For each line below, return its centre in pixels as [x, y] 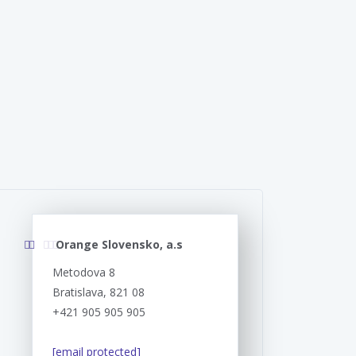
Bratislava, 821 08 [99, 292]
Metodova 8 [84, 272]
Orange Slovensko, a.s [119, 244]
